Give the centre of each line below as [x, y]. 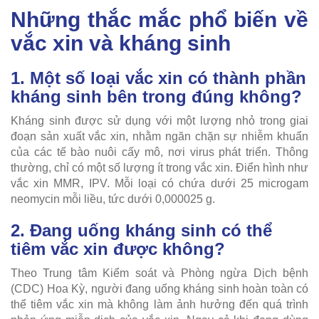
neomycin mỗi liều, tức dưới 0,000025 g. [113, 199]
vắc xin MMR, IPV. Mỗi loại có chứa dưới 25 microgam [159, 183]
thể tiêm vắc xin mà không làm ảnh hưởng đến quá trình [159, 304]
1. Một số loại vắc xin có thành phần [158, 78]
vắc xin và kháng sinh [121, 43]
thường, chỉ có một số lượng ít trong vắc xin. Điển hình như [159, 167]
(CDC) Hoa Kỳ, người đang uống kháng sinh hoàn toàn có [159, 288]
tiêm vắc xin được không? [118, 249]
